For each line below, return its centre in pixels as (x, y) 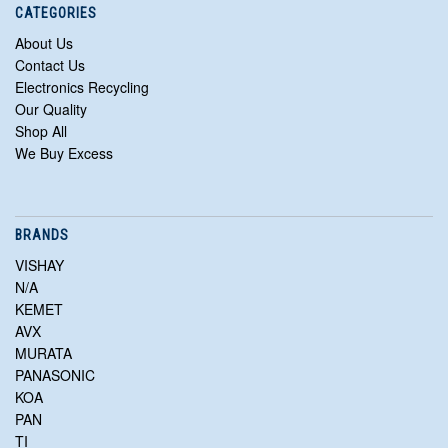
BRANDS (42, 235)
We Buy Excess (64, 153)
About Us (44, 43)
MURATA (43, 353)
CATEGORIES (56, 13)
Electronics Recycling (82, 87)
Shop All (41, 131)
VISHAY (39, 265)
